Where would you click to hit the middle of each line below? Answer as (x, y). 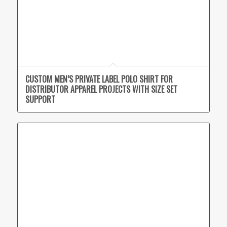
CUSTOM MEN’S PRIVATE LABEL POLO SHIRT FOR (99, 79)
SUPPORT (40, 100)
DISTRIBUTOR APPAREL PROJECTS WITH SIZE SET (101, 89)
